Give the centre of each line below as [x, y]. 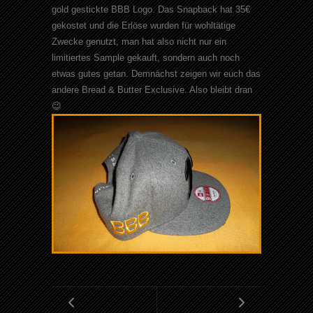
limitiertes [73, 58]
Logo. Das [153, 10]
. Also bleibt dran [218, 90]
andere [67, 90]
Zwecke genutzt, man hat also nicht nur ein [139, 42]
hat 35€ [234, 10]
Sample [109, 58]
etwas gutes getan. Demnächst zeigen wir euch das [156, 74]
